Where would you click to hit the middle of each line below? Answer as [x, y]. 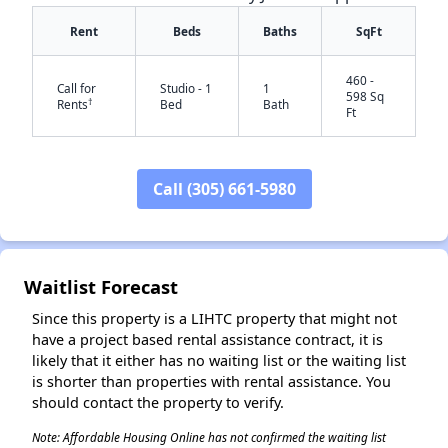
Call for [76, 88]
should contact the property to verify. [158, 402]
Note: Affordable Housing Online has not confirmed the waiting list [209, 437]
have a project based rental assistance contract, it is [207, 339]
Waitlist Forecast [101, 286]
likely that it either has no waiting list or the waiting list [219, 360]
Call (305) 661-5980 [224, 189]
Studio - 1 [186, 88]
